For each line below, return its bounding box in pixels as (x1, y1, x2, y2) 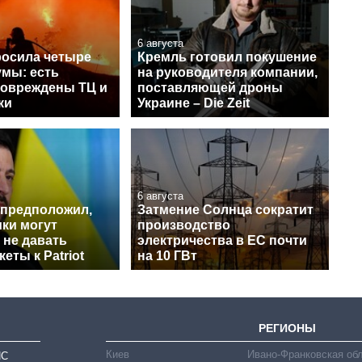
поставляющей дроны (137, 80, 283, 95)
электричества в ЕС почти (137, 234, 307, 248)
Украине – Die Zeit (137, 95, 250, 110)
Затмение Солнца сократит (137, 203, 314, 217)
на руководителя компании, (137, 65, 318, 79)
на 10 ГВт (137, 249, 197, 263)
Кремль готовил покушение (137, 49, 317, 64)
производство (137, 218, 230, 233)
